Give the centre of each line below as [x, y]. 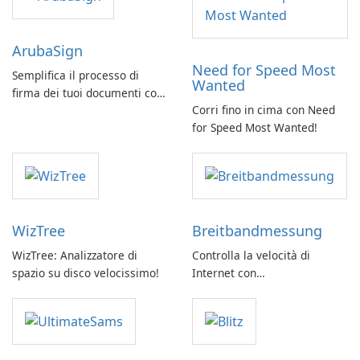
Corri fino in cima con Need [264, 110]
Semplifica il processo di [76, 76]
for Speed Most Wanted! [255, 127]
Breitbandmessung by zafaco [268, 291]
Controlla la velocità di [251, 256]
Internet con [224, 273]
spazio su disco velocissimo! [86, 273]
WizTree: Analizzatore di [75, 256]
